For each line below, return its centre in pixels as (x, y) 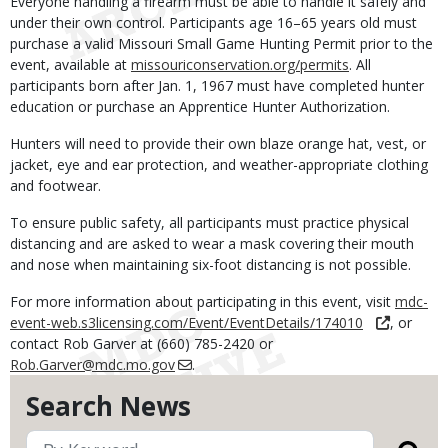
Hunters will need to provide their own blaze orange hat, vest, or (218, 143)
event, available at (70, 64)
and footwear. (57, 185)
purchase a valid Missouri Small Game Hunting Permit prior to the (221, 43)
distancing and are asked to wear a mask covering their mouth (212, 243)
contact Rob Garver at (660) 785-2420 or (141, 343)
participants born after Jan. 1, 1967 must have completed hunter (217, 85)
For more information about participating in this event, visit (202, 301)
